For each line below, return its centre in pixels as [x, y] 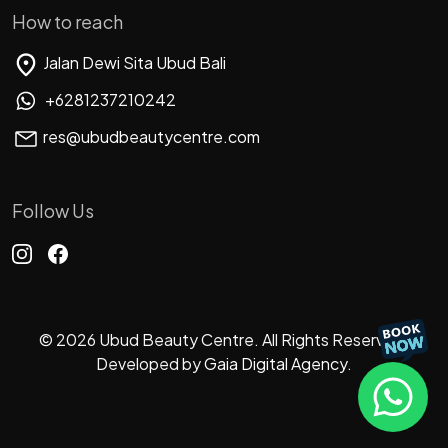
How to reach [67, 22]
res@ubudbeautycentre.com [150, 137]
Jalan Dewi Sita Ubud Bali [133, 63]
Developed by [150, 364]
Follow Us [53, 211]
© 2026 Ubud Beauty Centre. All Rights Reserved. [224, 340]
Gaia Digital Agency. [278, 364]
